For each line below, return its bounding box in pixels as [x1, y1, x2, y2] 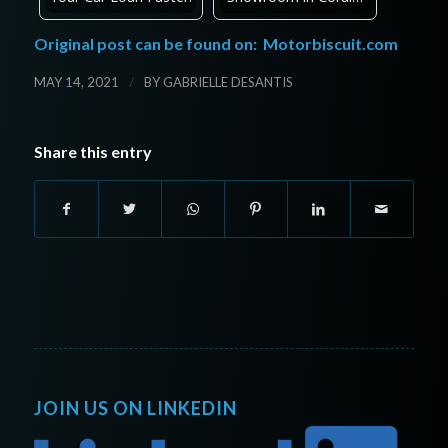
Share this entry [33, 141, 152, 161]
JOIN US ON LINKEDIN [33, 396, 237, 419]
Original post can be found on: [33, 33, 263, 53]
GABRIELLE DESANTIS [162, 73, 293, 90]
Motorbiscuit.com [262, 33, 398, 53]
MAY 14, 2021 [33, 73, 119, 90]
